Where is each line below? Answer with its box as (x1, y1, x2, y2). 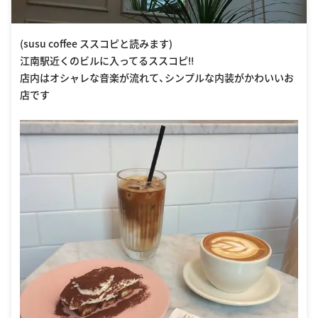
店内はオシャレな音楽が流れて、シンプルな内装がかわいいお (20, 70, 294, 85)
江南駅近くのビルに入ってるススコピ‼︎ (20, 53, 194, 68)
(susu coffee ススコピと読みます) (20, 36, 172, 51)
